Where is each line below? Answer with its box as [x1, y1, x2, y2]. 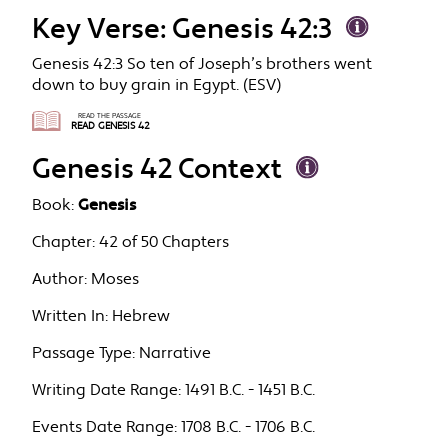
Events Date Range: [32, 416, 178, 438]
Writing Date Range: [32, 379, 182, 401]
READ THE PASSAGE [78, 111, 142, 121]
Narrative [139, 342, 212, 364]
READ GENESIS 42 [70, 120, 149, 133]
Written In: [32, 305, 109, 327]
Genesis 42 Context [32, 151, 283, 189]
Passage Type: [32, 342, 136, 364]
